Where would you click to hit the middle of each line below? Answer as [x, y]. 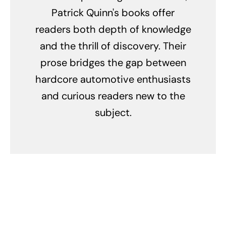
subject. [113, 112]
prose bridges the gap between [113, 62]
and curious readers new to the [113, 96]
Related [113, 182]
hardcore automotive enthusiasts [113, 79]
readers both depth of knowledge [113, 29]
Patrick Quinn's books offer [113, 12]
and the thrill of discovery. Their [113, 46]
